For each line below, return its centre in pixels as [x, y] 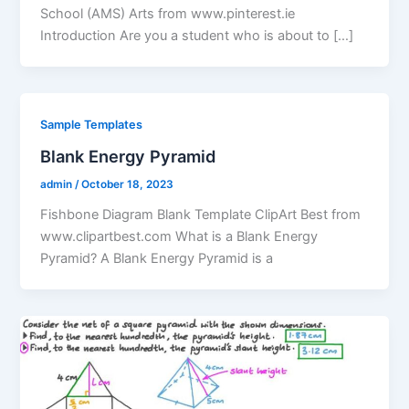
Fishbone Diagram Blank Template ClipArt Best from [201, 214]
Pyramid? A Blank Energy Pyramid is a [157, 258]
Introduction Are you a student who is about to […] [197, 36]
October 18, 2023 [128, 184]
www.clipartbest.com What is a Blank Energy [179, 236]
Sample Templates [92, 125]
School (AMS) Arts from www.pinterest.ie [168, 14]
